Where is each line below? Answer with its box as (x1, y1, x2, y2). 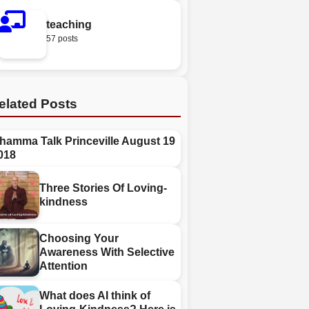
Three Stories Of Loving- (39, 182, 168, 195)
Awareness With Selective (39, 246, 175, 258)
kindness (39, 196, 88, 208)
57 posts (46, 33, 78, 43)
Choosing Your (39, 232, 119, 244)
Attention (39, 259, 88, 272)
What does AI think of (39, 289, 151, 301)
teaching (46, 18, 92, 30)
